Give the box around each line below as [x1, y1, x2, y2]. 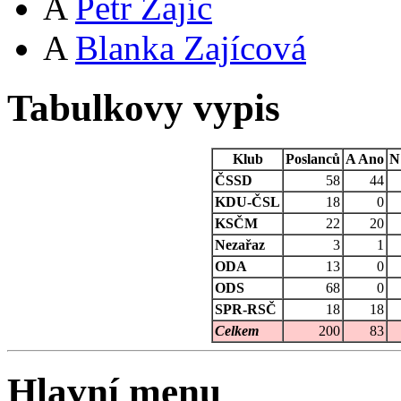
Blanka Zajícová [75, 29, 306, 68]
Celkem [215, 323, 259, 339]
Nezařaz [215, 237, 265, 253]
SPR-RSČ [215, 302, 277, 318]
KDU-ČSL [215, 194, 280, 210]
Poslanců [286, 151, 340, 167]
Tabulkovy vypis [7, 87, 290, 130]
